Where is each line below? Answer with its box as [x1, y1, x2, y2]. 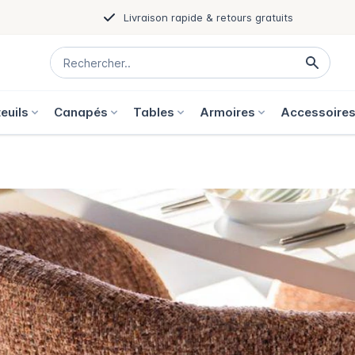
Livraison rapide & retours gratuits [123, 10, 293, 24]
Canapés [54, 105, 108, 120]
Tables [133, 105, 174, 120]
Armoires [200, 105, 255, 120]
